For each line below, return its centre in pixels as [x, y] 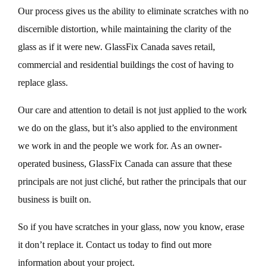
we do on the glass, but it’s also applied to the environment [128, 128]
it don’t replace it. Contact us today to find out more [115, 245]
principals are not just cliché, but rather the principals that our [132, 181]
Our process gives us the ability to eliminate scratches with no [133, 11]
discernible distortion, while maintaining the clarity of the [125, 29]
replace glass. [43, 83]
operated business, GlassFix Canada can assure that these [125, 164]
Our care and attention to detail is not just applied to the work [132, 110]
